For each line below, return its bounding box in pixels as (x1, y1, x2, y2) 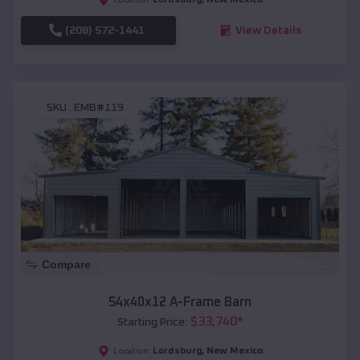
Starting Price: (117, 316, 187, 328)
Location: (112, 346, 151, 355)
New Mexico (206, 346, 263, 356)
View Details (235, 24, 301, 36)
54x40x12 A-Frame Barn (108, 295, 252, 309)
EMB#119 (74, 102, 124, 114)
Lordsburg (152, 346, 202, 356)
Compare (42, 257, 91, 271)
